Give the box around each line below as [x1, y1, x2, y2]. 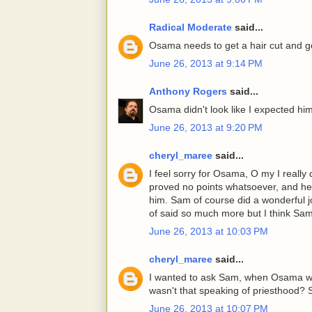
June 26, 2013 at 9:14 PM [149, 58, 263, 70]
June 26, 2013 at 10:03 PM [149, 226, 268, 237]
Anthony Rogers [149, 86, 227, 97]
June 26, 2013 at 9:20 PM [149, 122, 263, 134]
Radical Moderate [149, 22, 232, 33]
